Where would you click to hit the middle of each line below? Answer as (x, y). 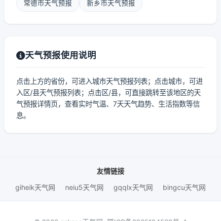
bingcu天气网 (184, 187)
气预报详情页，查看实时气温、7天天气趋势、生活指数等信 (108, 104)
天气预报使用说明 (61, 55)
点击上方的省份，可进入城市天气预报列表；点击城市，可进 (110, 81)
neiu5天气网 (84, 187)
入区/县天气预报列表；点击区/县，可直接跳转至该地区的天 (109, 92)
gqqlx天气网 (133, 187)
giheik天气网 (35, 187)
